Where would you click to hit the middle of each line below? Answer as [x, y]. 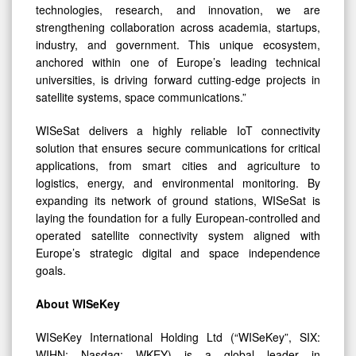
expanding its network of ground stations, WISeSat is [178, 201]
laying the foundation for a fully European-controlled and [178, 218]
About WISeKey [78, 304]
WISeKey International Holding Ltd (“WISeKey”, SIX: [178, 337]
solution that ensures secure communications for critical [178, 148]
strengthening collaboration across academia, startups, [178, 27]
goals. [51, 271]
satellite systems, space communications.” [141, 97]
